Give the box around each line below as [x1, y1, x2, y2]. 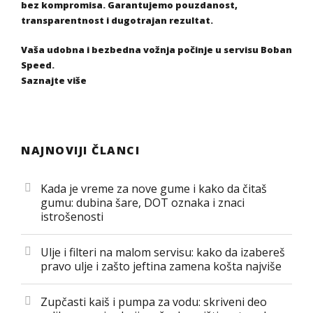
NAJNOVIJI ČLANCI [21, 143, 140, 159]
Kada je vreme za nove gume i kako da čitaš [41, 181, 267, 197]
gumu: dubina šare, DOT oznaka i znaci [41, 195, 245, 211]
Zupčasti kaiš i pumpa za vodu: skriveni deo [41, 294, 267, 310]
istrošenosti [41, 209, 103, 225]
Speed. [21, 59, 54, 72]
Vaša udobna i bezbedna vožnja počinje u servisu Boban [21, 43, 292, 57]
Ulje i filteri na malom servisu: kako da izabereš [41, 245, 285, 261]
